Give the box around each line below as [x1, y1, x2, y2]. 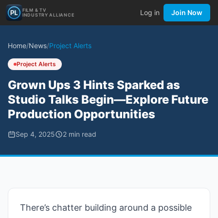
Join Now [171, 8, 202, 17]
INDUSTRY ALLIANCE [22, 12, 74, 18]
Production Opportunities [8, 107, 155, 121]
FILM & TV [22, 7, 47, 13]
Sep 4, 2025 [16, 130, 55, 138]
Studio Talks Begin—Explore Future [8, 92, 208, 107]
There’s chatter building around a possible [20, 202, 192, 213]
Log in [140, 8, 160, 17]
